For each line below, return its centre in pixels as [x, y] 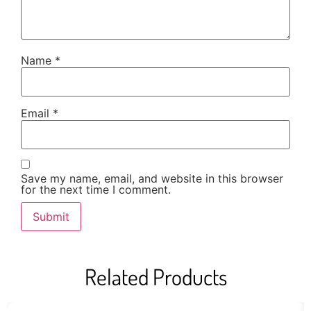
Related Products [155, 277]
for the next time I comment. [96, 190]
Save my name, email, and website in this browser [152, 179]
